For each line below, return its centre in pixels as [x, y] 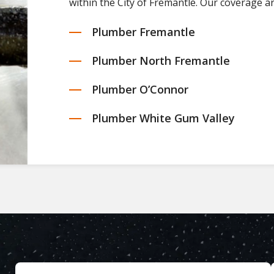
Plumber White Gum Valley [163, 118]
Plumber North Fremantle [161, 60]
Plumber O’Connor [140, 89]
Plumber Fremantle [143, 31]
